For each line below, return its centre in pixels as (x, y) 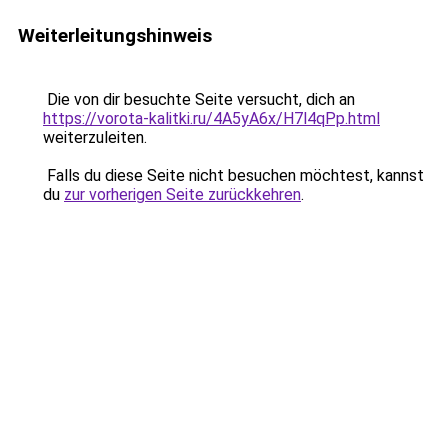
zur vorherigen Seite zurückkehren (182, 194)
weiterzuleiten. (95, 137)
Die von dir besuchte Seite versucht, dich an (199, 99)
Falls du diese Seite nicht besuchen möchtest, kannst (233, 175)
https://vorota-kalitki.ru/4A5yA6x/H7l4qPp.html (211, 118)
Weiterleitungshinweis (115, 35)
